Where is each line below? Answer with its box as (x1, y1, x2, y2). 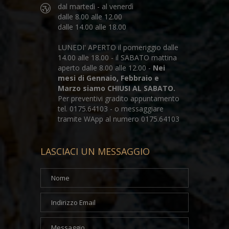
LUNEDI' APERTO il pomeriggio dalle (58, 42, 178, 53)
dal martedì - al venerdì (58, 2, 133, 12)
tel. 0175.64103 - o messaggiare (58, 104, 164, 114)
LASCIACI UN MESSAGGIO (40, 145, 150, 158)
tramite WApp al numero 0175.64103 (58, 114, 179, 124)
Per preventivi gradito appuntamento (58, 94, 179, 104)
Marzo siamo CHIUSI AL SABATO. (58, 83, 175, 94)
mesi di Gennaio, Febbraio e (58, 73, 159, 83)
